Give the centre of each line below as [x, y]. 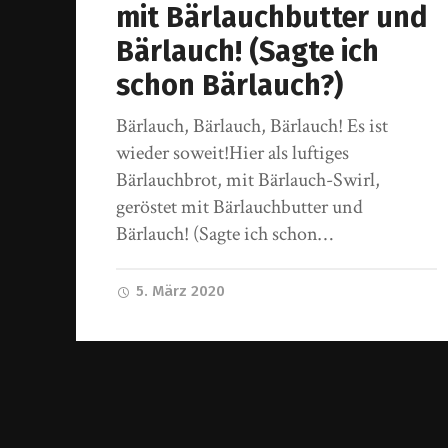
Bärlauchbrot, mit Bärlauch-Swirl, [247, 180]
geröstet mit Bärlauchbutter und [239, 207]
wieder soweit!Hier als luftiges [232, 153]
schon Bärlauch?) [229, 86]
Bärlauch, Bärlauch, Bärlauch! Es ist [251, 126]
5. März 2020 [178, 291]
